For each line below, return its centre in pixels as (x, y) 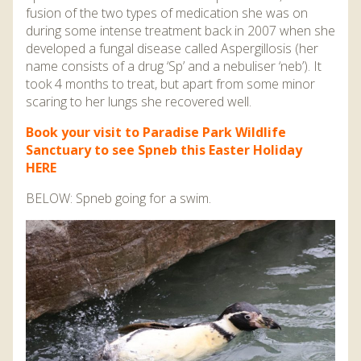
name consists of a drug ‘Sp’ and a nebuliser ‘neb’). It (174, 66)
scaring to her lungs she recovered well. (139, 102)
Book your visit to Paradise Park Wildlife (156, 133)
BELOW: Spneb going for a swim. (118, 199)
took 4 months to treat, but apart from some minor (170, 84)
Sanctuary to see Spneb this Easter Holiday (164, 150)
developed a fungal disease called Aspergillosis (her (172, 49)
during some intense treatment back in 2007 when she (180, 31)
